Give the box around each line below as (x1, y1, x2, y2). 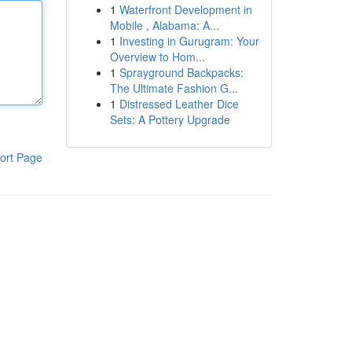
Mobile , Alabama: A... (109, 17, 219, 33)
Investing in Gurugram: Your (119, 33, 259, 49)
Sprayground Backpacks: (119, 64, 244, 80)
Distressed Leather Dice (119, 96, 239, 112)
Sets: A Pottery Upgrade (109, 112, 230, 127)
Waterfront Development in (119, 2, 252, 17)
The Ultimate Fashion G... (109, 80, 238, 96)
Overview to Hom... (109, 49, 205, 64)
